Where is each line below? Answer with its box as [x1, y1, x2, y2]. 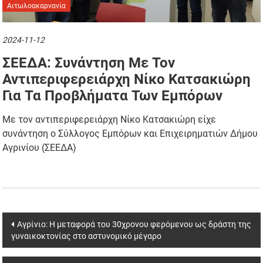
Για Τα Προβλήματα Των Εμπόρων [2, 87, 223, 104]
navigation [2, 233, 78, 253]
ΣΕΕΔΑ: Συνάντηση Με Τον [2, 54, 176, 71]
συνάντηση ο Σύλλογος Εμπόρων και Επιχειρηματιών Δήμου [2, 127, 258, 139]
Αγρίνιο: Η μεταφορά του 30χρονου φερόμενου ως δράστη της [17, 219, 252, 229]
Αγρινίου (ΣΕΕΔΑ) [2, 141, 77, 153]
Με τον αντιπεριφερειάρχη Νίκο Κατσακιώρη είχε [2, 113, 217, 125]
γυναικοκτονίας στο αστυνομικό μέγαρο [11, 231, 162, 241]
